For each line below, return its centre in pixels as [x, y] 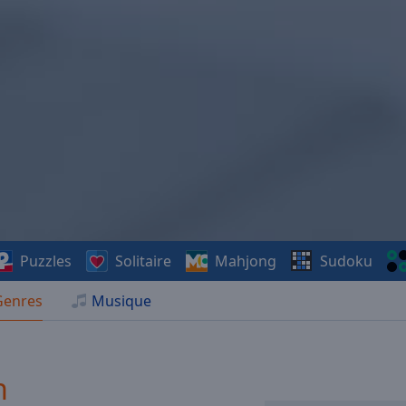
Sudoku [347, 261]
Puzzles [46, 261]
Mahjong [246, 261]
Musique [121, 301]
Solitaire [144, 261]
